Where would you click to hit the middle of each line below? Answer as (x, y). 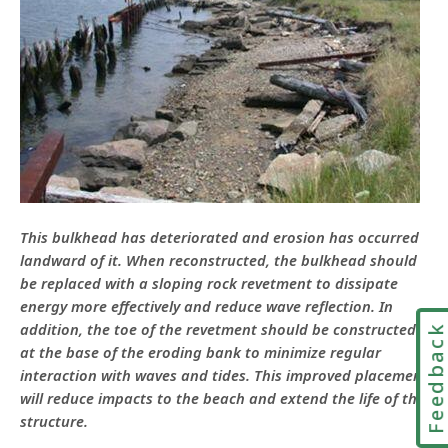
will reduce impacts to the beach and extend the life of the (222, 397)
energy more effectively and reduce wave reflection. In (206, 305)
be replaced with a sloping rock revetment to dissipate (209, 282)
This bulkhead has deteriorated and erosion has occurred (219, 236)
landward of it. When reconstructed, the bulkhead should (218, 259)
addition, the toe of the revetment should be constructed (218, 328)
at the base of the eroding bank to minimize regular (200, 351)
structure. (54, 420)
